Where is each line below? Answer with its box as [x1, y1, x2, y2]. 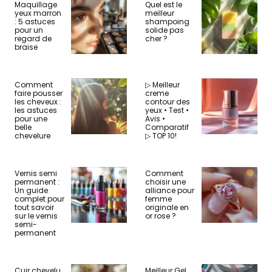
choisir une [145, 176, 186, 187]
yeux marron [15, 7, 61, 18]
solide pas [145, 24, 184, 35]
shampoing [145, 16, 189, 27]
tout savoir [15, 202, 54, 212]
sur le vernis [15, 210, 58, 221]
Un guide [15, 185, 48, 195]
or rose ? [145, 210, 176, 221]
